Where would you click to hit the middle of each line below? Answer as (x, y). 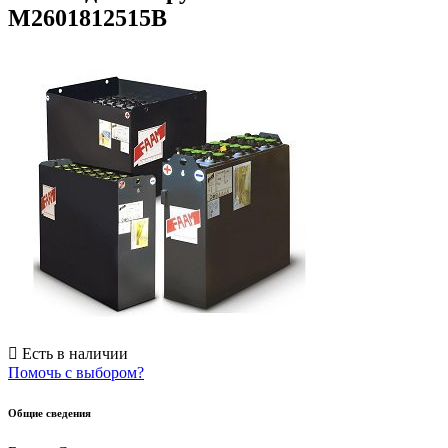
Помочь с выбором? (76, 372)
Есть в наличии (73, 353)
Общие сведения (49, 412)
